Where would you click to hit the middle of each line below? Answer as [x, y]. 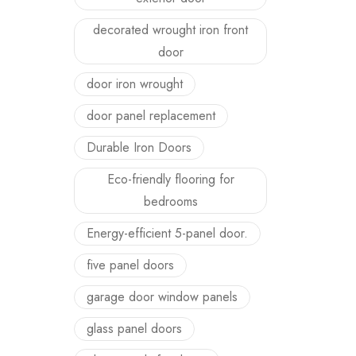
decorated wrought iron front [170, 30]
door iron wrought [135, 84]
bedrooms [170, 201]
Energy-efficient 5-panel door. [167, 233]
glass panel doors [134, 329]
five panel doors [130, 265]
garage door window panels [162, 297]
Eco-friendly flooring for [170, 179]
